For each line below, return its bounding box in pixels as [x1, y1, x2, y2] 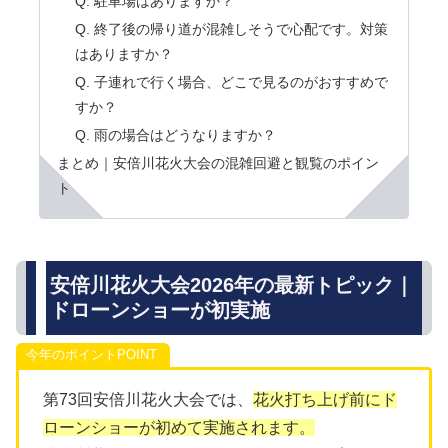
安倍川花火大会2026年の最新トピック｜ [50, 273, 414, 296]
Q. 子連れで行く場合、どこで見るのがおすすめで [74, 74, 388, 91]
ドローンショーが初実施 [50, 298, 270, 321]
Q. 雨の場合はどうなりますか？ [74, 127, 276, 144]
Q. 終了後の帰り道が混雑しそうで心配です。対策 [74, 21, 388, 38]
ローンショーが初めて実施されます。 [43, 419, 315, 437]
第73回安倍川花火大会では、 [43, 391, 253, 409]
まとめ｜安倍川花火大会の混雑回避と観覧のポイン [57, 154, 380, 171]
